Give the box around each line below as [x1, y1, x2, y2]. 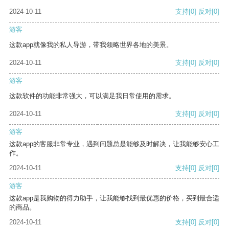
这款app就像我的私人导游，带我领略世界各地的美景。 [9, 41, 173, 49]
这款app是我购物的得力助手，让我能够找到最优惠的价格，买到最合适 [9, 194, 219, 202]
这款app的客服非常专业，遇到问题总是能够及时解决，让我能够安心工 [9, 140, 219, 148]
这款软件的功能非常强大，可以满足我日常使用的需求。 [9, 92, 175, 100]
